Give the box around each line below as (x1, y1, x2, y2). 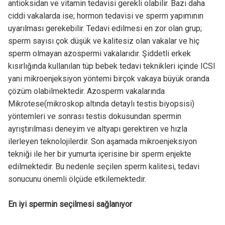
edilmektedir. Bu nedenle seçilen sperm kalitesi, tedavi (8, 162, 199, 172)
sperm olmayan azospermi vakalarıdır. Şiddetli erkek (8, 49, 191, 59)
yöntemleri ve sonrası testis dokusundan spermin (8, 111, 181, 122)
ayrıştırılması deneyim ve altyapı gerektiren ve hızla (8, 124, 187, 134)
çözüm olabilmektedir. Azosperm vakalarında (8, 86, 165, 96)
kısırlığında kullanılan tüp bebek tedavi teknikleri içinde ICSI (8, 61, 215, 71)
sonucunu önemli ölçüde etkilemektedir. (8, 174, 146, 184)
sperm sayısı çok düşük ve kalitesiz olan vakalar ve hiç (8, 36, 199, 46)
